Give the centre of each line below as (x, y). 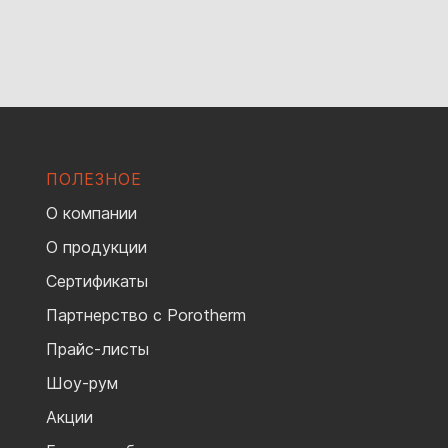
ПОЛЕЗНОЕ (94, 178)
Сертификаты (97, 280)
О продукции (96, 246)
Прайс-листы (97, 348)
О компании (91, 212)
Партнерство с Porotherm (146, 314)
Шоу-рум (82, 382)
